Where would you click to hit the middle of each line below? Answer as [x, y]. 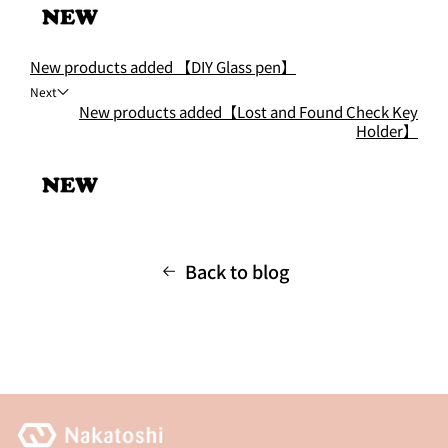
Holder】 [387, 130]
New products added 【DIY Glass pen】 [163, 66]
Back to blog [236, 271]
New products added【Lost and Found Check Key [248, 111]
